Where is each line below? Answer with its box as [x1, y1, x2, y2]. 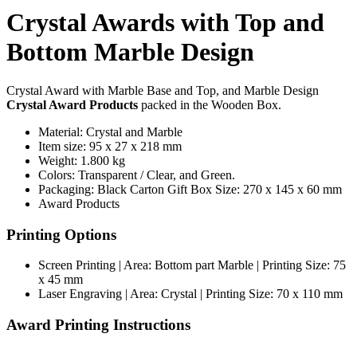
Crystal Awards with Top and [6, 7, 324, 37]
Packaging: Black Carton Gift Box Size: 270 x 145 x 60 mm [38, 182, 342, 196]
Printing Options [6, 226, 116, 243]
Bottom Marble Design [6, 37, 254, 66]
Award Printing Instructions [6, 316, 190, 334]
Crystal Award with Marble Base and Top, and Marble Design [6, 83, 319, 97]
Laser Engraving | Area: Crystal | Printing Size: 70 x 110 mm [38, 287, 343, 301]
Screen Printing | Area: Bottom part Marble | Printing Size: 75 [38, 258, 346, 273]
